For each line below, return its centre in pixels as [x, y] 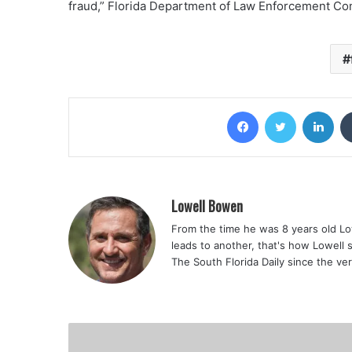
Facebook [282, 111]
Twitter [313, 111]
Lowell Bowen [207, 206]
